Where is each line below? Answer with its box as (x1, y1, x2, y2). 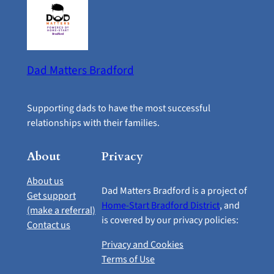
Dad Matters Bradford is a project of (102, 183, 248, 198)
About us (26, 174, 64, 188)
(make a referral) (26, 203, 95, 217)
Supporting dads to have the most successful (26, 102, 210, 116)
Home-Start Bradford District (102, 198, 220, 212)
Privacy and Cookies (102, 237, 184, 251)
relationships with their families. (26, 116, 160, 130)
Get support (26, 188, 76, 202)
